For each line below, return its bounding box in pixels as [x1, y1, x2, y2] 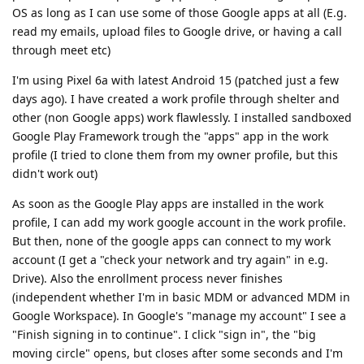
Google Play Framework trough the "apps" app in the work [12, 128, 328, 144]
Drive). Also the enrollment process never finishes [12, 270, 283, 286]
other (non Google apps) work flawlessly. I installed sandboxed [12, 109, 352, 125]
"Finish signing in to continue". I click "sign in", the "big [12, 326, 316, 342]
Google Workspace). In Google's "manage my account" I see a [12, 307, 346, 323]
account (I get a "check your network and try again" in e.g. [12, 251, 328, 267]
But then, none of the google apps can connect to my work [12, 232, 331, 249]
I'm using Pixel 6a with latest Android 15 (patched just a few [12, 71, 339, 88]
